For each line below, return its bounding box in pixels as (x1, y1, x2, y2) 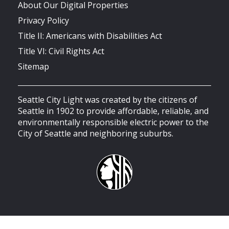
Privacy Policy (18, 15, 69, 27)
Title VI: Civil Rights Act (18, 45, 104, 57)
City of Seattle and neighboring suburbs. (18, 128, 173, 140)
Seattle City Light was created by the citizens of (18, 94, 197, 106)
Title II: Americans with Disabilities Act (18, 30, 162, 42)
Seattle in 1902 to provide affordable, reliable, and (18, 105, 209, 117)
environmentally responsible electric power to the (18, 117, 209, 128)
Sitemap (18, 61, 49, 73)
